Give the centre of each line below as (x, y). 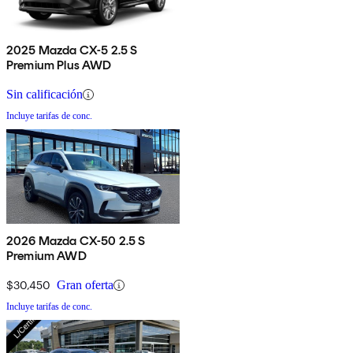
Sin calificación (45, 95)
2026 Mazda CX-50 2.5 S (76, 241)
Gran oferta (85, 285)
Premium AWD (46, 256)
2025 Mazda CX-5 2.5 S (72, 50)
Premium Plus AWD (59, 65)
